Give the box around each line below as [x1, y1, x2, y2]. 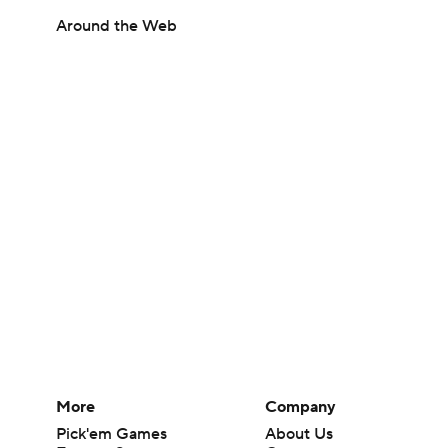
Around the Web [56, 16, 177, 36]
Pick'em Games [56, 424, 167, 444]
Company [265, 397, 337, 417]
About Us [265, 424, 334, 444]
